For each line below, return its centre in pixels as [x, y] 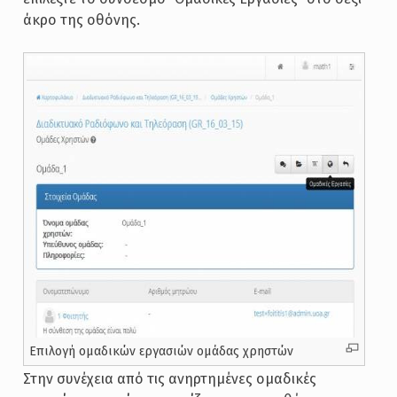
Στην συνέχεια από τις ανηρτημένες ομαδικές [169, 379]
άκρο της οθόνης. [81, 20]
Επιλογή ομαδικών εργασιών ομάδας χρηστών [161, 351]
